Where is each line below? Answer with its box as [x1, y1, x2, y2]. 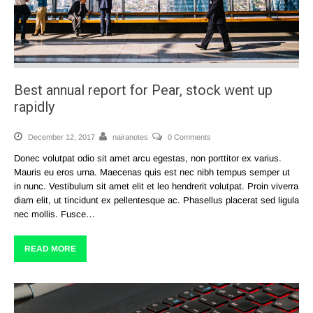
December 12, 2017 [26, 132, 95, 141]
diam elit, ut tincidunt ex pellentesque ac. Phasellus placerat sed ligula [14, 194, 299, 205]
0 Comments [168, 132, 211, 141]
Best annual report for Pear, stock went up [14, 81, 272, 99]
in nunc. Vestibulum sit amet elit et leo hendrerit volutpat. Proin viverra [14, 180, 298, 191]
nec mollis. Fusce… [14, 208, 95, 219]
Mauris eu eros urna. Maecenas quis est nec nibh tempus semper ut [14, 166, 290, 177]
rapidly [14, 98, 54, 115]
